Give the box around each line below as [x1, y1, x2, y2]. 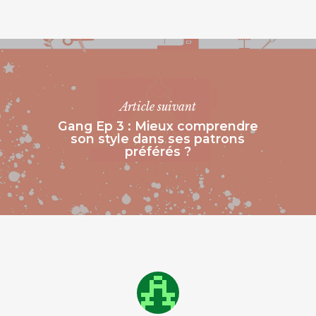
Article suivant [119, 99, 196, 114]
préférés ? [124, 143, 191, 159]
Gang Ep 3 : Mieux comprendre [57, 118, 258, 133]
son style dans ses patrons [71, 130, 245, 146]
